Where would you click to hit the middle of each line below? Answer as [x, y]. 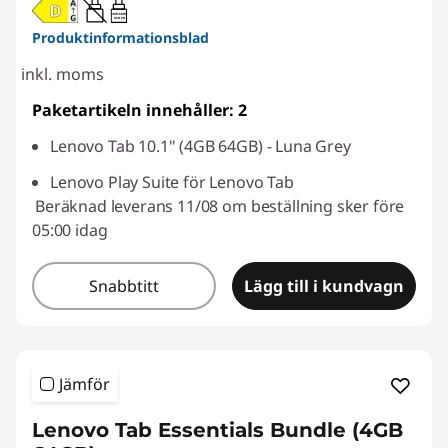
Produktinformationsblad [120, 38]
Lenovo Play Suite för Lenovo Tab [172, 182]
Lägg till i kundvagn [324, 286]
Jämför [84, 384]
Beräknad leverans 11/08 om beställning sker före [220, 206]
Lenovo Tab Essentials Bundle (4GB [217, 430]
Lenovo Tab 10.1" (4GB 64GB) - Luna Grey [200, 146]
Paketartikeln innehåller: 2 [139, 110]
